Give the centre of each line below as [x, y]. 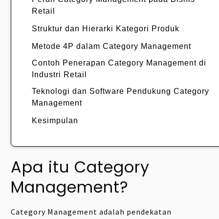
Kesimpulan [55, 121]
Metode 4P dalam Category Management [111, 46]
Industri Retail [59, 75]
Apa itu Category [80, 167]
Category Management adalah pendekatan [91, 212]
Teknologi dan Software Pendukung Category [120, 91]
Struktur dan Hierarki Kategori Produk [106, 29]
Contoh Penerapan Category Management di [119, 63]
